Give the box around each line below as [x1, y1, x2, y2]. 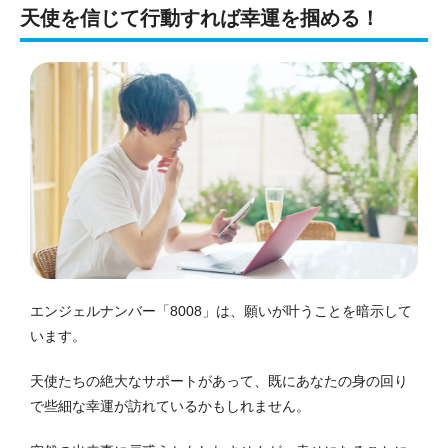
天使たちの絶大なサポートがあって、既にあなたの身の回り [30, 373, 408, 390]
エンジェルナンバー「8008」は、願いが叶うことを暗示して [30, 303, 412, 320]
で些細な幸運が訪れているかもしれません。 [30, 398, 310, 415]
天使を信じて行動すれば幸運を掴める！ [20, 7, 380, 29]
